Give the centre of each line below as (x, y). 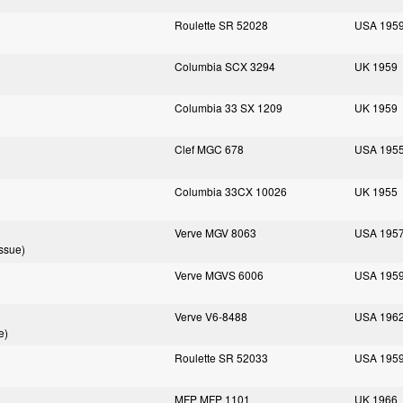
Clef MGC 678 (209, 149)
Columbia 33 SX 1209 (228, 107)
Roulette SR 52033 (221, 358)
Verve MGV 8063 (215, 233)
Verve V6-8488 (211, 316)
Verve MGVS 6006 (219, 275)
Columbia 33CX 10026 (231, 191)
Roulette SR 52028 (221, 25)
